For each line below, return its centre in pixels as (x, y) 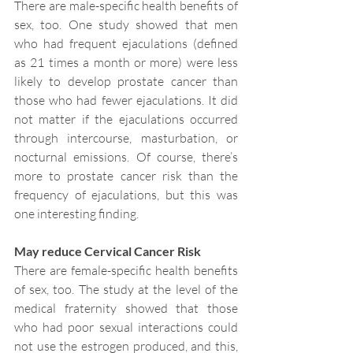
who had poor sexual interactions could (126, 327)
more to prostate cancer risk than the (126, 176)
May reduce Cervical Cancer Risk (108, 251)
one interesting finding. (76, 214)
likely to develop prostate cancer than (126, 82)
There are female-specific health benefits (126, 271)
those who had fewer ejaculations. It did (126, 100)
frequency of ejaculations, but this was (126, 195)
